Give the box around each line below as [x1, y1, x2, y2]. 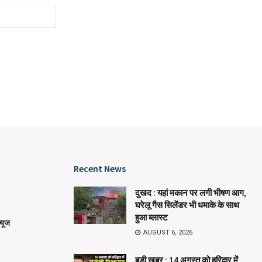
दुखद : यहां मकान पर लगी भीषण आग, [135, 187, 246, 198]
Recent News [74, 162, 126, 174]
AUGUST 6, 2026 [142, 228, 192, 236]
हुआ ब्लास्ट [135, 211, 168, 223]
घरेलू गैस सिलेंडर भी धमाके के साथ [135, 199, 239, 211]
